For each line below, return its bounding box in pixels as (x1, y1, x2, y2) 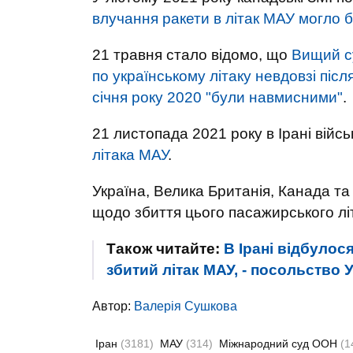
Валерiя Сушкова (134, 299, 237, 313)
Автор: (92, 299, 134, 313)
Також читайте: (106, 240, 224, 257)
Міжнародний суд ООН (219, 337, 340, 350)
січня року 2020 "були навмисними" (92, 89, 343, 106)
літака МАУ (92, 147, 168, 163)
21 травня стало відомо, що (92, 46, 292, 63)
